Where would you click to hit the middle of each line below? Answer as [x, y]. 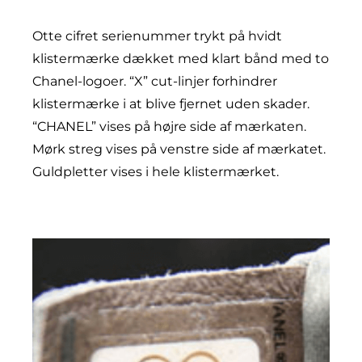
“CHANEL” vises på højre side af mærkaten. [169, 127]
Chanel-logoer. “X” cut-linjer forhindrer [155, 82]
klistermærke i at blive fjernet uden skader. [171, 104]
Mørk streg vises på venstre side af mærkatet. [179, 149]
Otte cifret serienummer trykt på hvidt [157, 36]
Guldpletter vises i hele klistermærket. [156, 172]
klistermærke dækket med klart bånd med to [181, 59]
